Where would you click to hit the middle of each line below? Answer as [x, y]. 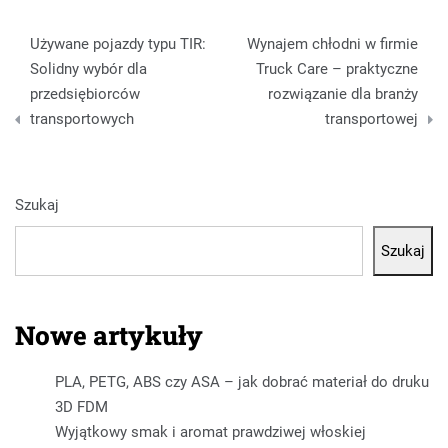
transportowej [371, 119]
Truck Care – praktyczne [337, 69]
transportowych [82, 119]
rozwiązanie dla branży [343, 94]
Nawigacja [80, 30]
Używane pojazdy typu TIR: [118, 44]
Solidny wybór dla [88, 69]
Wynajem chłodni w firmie [332, 44]
